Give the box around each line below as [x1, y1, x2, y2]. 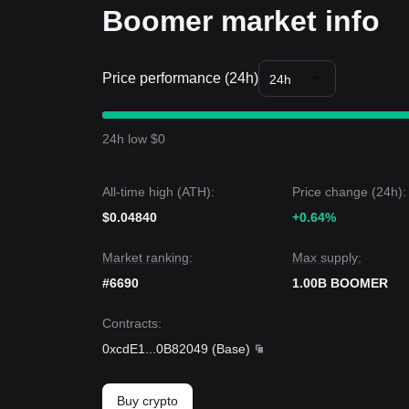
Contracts [102, 316, 158, 330]
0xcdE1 [102, 341, 145, 356]
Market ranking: [102, 250, 193, 265]
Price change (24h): [292, 184, 406, 199]
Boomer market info [102, 5, 380, 37]
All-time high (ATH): [102, 184, 215, 199]
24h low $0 [102, 131, 165, 146]
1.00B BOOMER [292, 276, 388, 290]
